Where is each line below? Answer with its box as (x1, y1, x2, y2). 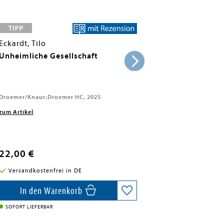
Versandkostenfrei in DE (8, 167, 82, 174)
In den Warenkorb (19, 185, 84, 196)
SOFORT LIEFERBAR (5, 204, 53, 210)
